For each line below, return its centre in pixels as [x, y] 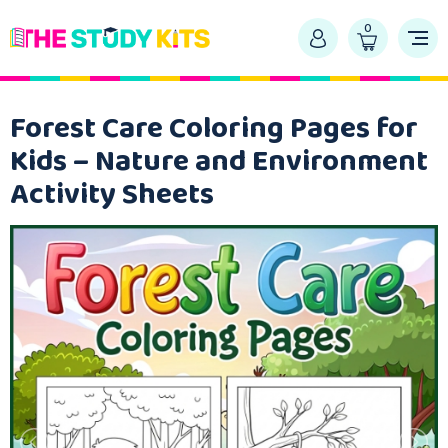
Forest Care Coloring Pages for [214, 127]
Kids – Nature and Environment [219, 160]
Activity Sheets [112, 193]
